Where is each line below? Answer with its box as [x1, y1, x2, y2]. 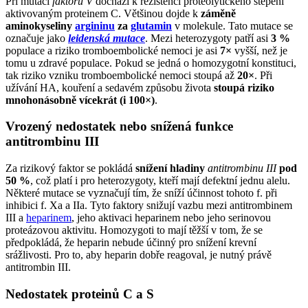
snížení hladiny [135, 162, 205, 175]
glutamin [131, 19, 172, 32]
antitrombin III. [5, 261, 71, 274]
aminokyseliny [5, 19, 75, 32]
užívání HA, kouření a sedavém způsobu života [5, 81, 214, 93]
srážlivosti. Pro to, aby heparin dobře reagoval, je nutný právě [5, 249, 272, 261]
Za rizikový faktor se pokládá [5, 162, 135, 175]
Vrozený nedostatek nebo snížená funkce [5, 119, 233, 134]
